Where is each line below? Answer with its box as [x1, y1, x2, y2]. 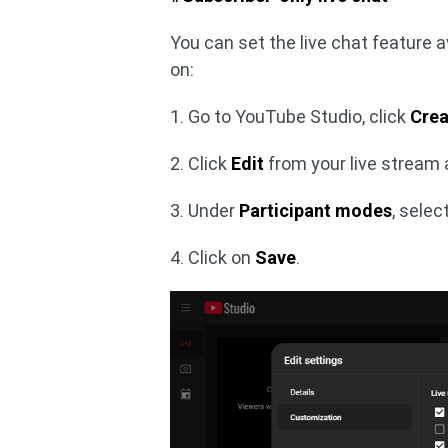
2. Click [170, 153, 232, 174]
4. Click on [170, 247, 256, 268]
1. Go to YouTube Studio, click [170, 106, 411, 127]
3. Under [170, 200, 240, 221]
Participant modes [239, 200, 393, 221]
